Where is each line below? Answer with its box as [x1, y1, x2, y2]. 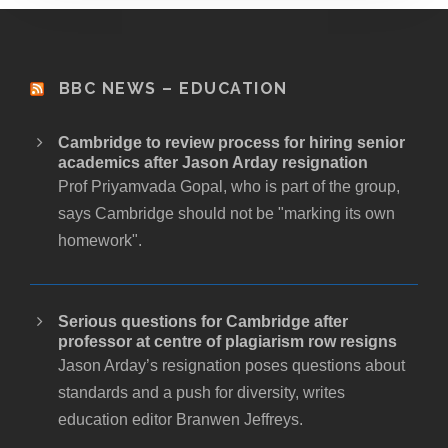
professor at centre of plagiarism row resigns [58, 333, 397, 351]
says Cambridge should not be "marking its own [58, 205, 395, 223]
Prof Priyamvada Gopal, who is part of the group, [58, 178, 400, 196]
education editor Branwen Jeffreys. [58, 411, 303, 429]
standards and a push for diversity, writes [58, 384, 345, 402]
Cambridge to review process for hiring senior [58, 134, 405, 152]
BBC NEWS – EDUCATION [58, 79, 288, 99]
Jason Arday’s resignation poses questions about [58, 357, 405, 375]
